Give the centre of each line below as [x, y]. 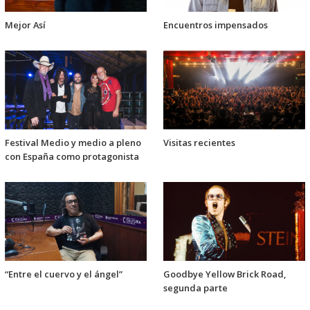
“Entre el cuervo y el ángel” [64, 274]
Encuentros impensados [216, 25]
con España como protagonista [72, 157]
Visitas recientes [199, 143]
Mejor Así [25, 25]
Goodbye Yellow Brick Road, [225, 274]
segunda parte [195, 288]
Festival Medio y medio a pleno [73, 143]
